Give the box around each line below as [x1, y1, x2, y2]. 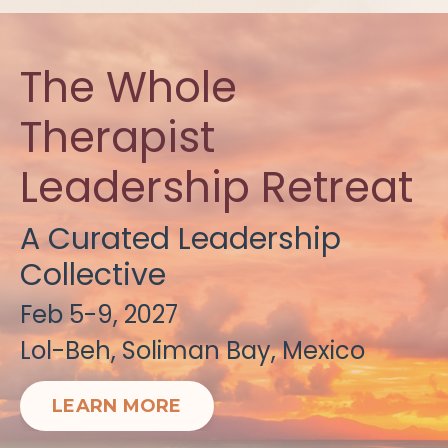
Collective [20, 254, 166, 296]
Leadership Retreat [20, 158, 413, 217]
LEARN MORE [52, 394, 182, 417]
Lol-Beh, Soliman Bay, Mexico [20, 334, 365, 367]
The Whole [20, 58, 237, 117]
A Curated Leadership [20, 218, 341, 260]
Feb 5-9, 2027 [20, 298, 178, 331]
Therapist [20, 108, 215, 167]
